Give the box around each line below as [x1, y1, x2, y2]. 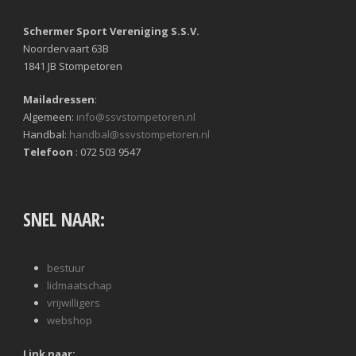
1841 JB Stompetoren [23, 59, 122, 74]
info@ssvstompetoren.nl [76, 110, 195, 125]
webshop [47, 313, 92, 328]
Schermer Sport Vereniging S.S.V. [23, 24, 199, 39]
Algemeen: [23, 110, 76, 125]
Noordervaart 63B [23, 41, 109, 56]
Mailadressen [23, 92, 95, 107]
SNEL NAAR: [23, 207, 105, 233]
